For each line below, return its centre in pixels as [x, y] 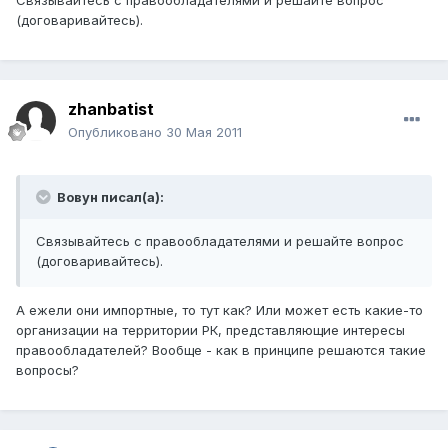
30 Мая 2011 [204, 132]
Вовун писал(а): [109, 197]
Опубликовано [117, 132]
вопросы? [47, 370]
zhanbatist [111, 109]
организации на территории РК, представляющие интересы [210, 330]
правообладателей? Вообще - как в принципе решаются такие [221, 350]
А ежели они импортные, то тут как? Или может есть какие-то [219, 310]
